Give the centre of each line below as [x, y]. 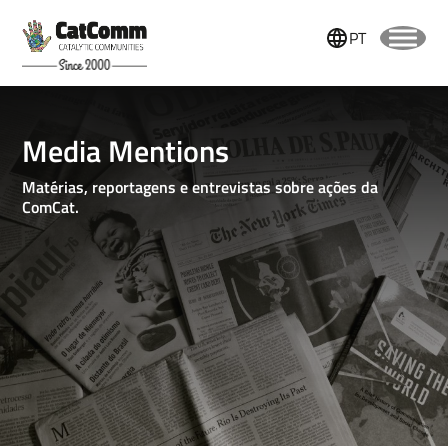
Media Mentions [126, 151]
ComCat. [51, 207]
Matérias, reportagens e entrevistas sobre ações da [200, 187]
